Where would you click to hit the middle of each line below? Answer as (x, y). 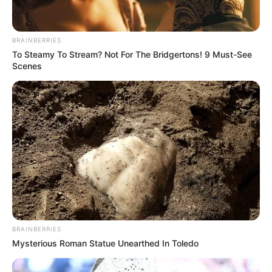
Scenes (27, 66)
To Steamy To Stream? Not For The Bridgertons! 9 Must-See (132, 54)
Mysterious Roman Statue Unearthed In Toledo (105, 243)
